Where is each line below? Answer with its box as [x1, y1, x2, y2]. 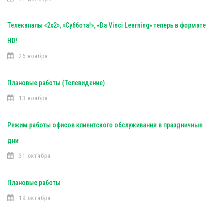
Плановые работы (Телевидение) [7, 79, 105, 87]
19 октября [19, 195, 51, 201]
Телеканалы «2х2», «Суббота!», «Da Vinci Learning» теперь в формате [7, 21, 206, 29]
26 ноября [19, 53, 48, 60]
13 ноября [19, 95, 48, 102]
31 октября [19, 153, 51, 159]
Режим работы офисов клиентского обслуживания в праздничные [7, 121, 202, 129]
